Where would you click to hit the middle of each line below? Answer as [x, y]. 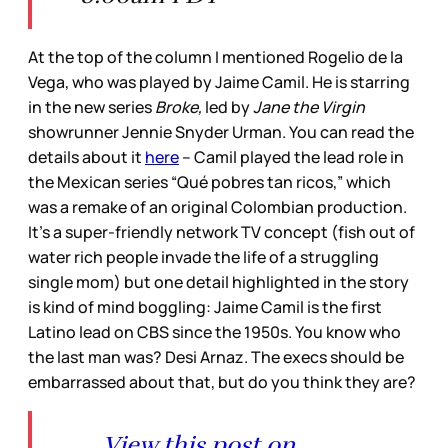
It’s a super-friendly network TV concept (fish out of [221, 232]
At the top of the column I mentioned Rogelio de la [215, 57]
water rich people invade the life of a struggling [203, 257]
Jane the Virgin [309, 107]
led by [227, 107]
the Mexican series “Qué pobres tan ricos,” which [209, 182]
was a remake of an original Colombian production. [217, 207]
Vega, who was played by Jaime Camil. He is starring [219, 82]
